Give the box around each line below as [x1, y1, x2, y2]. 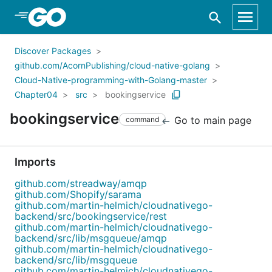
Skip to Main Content [24, 10, 123, 22]
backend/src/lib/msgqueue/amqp [15, 232, 167, 244]
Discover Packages [15, 46, 91, 56]
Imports [15, 155, 56, 168]
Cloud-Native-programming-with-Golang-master [15, 75, 207, 85]
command [126, 114, 159, 124]
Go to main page [171, 114, 251, 126]
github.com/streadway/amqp [15, 177, 147, 189]
